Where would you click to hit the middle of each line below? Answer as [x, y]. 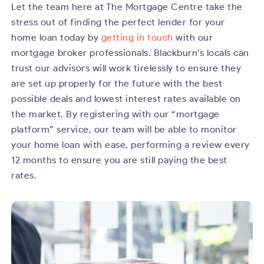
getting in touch [137, 38]
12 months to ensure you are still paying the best [119, 160]
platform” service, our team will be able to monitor [124, 130]
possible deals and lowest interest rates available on [126, 99]
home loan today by [56, 38]
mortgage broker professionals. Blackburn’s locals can [130, 53]
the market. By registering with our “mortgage [115, 114]
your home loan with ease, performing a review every [131, 145]
